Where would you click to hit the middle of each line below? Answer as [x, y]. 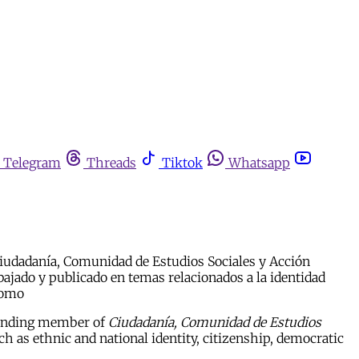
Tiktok [182, 163]
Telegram [32, 163]
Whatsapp [259, 163]
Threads [111, 163]
